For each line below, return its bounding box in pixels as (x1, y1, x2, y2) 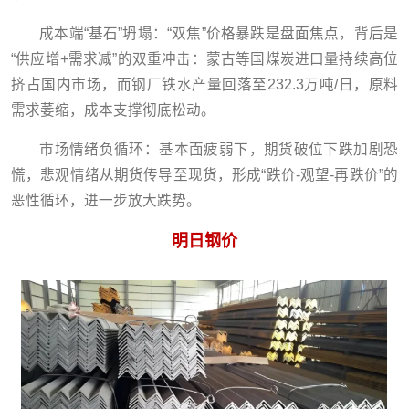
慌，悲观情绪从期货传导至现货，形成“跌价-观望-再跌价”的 (11, 167, 398, 184)
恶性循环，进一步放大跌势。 (11, 193, 201, 209)
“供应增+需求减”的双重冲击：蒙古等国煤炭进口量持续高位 (11, 50, 398, 67)
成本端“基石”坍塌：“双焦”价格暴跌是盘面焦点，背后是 (39, 25, 398, 41)
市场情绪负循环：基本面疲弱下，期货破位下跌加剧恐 (39, 142, 398, 158)
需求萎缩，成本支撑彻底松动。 (11, 101, 215, 118)
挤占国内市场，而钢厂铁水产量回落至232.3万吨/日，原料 (11, 76, 398, 92)
